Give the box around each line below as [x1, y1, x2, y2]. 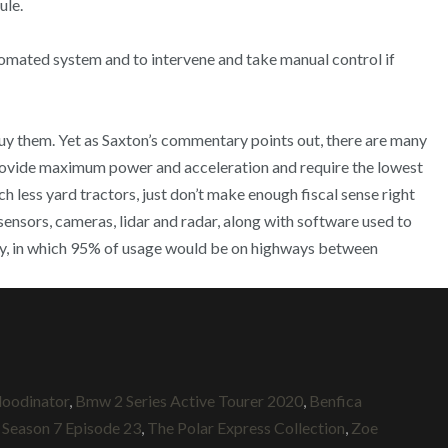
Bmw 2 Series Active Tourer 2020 [75, 390, 303, 410]
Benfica [309, 390, 362, 410]
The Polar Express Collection [147, 417, 345, 437]
